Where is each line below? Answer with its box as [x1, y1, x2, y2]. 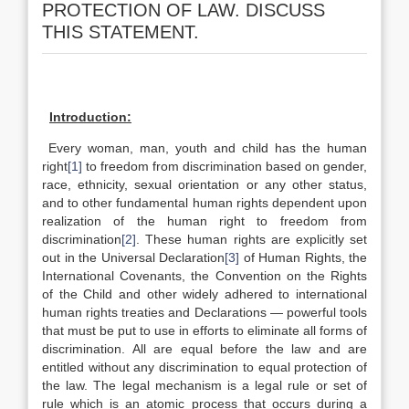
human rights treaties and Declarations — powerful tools [42, 305, 367, 320]
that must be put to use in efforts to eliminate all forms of [42, 323, 367, 338]
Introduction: [49, 110, 131, 124]
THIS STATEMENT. [42, 22, 199, 42]
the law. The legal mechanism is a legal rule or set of [42, 378, 367, 393]
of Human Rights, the [239, 250, 367, 265]
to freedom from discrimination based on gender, [82, 159, 367, 173]
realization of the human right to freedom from [42, 214, 367, 228]
